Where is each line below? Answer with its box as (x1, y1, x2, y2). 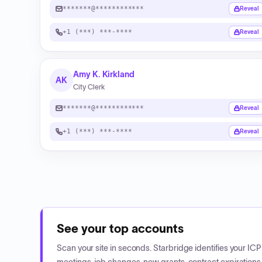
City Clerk (73, 83, 105, 91)
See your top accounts (57, 222, 184, 235)
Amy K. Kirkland (73, 70, 135, 79)
